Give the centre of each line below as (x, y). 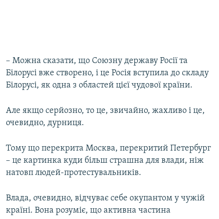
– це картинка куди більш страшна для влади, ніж (105, 161)
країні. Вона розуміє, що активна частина (88, 211)
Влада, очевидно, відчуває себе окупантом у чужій (105, 198)
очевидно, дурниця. (45, 123)
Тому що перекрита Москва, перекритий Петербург (109, 149)
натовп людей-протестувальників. (74, 173)
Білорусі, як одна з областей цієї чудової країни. (99, 86)
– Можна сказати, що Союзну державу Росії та (97, 61)
